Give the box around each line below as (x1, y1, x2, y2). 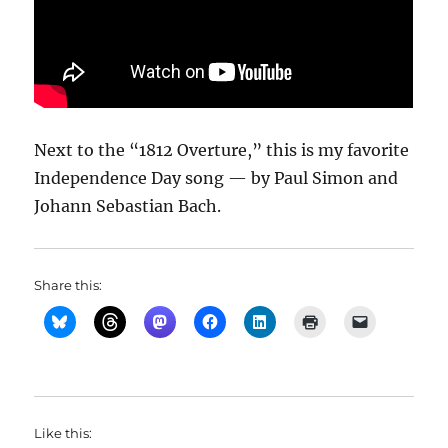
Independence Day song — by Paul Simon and (34, 168, 399, 189)
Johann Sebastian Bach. (34, 196, 222, 217)
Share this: (34, 277, 103, 294)
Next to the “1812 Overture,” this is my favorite (34, 140, 410, 161)
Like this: (34, 425, 93, 442)
